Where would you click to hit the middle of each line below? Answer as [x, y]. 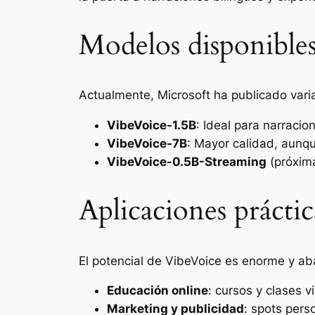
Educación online [157, 291]
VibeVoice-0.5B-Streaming [187, 162]
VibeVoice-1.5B [152, 126]
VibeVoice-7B [147, 144]
